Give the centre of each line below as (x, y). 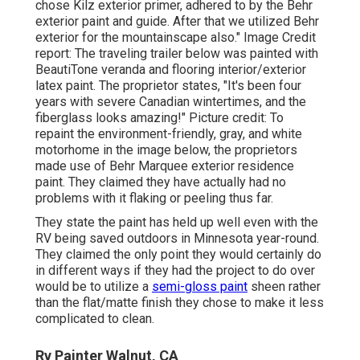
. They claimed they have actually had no (174, 182)
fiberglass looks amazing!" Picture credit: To (160, 118)
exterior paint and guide (101, 22)
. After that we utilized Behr (243, 22)
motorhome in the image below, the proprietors (166, 150)
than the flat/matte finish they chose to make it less (180, 303)
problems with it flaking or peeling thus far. (154, 198)
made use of (72, 166)
